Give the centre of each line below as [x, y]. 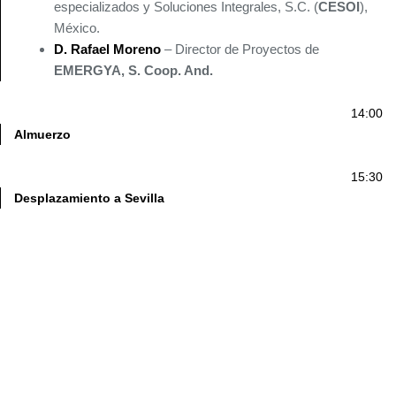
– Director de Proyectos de [240, 49]
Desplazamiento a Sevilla [89, 198]
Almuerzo [42, 135]
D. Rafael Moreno [107, 49]
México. [77, 28]
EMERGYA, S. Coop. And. [133, 71]
